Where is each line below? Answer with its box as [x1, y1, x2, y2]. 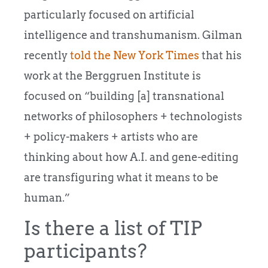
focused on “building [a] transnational [24, 90, 224, 103]
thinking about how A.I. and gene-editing [24, 151, 239, 164]
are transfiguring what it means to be [24, 171, 218, 184]
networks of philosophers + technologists [24, 110, 242, 123]
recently [24, 49, 70, 62]
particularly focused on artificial [24, 8, 194, 22]
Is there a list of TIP [24, 216, 202, 240]
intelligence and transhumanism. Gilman [24, 29, 242, 42]
